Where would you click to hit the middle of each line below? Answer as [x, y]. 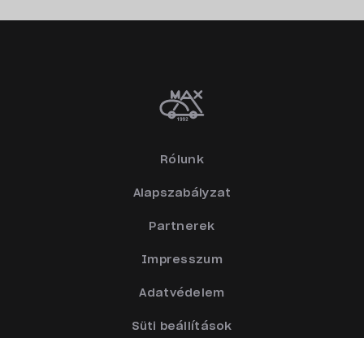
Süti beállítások [182, 327]
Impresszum [182, 260]
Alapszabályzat [182, 193]
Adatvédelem [182, 293]
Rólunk [182, 160]
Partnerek [182, 227]
